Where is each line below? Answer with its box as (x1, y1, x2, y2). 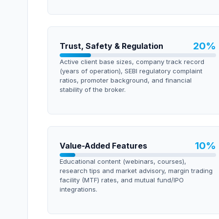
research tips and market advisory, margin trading (60, 167, 213, 175)
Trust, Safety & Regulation (60, 41, 163, 51)
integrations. (60, 185, 97, 193)
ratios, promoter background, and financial (60, 76, 192, 84)
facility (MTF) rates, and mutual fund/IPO (60, 176, 184, 184)
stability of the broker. (60, 86, 126, 93)
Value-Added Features (60, 141, 147, 151)
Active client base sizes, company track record (60, 58, 204, 66)
